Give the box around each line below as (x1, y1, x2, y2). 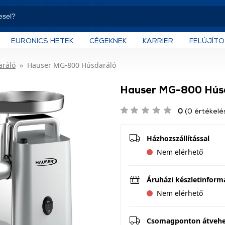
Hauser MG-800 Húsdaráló (27, 60, 116, 70)
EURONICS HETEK (11, 36, 73, 45)
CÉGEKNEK (89, 36, 127, 45)
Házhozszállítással (147, 134, 209, 143)
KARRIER (143, 36, 173, 45)
